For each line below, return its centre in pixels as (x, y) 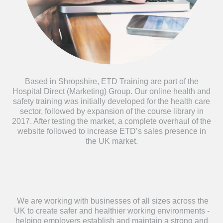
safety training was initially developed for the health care (111, 101)
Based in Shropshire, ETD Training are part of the (111, 81)
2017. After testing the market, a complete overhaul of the (111, 121)
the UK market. (111, 141)
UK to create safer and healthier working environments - (111, 211)
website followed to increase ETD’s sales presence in (111, 131)
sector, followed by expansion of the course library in (111, 111)
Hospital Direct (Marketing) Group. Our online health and (111, 91)
